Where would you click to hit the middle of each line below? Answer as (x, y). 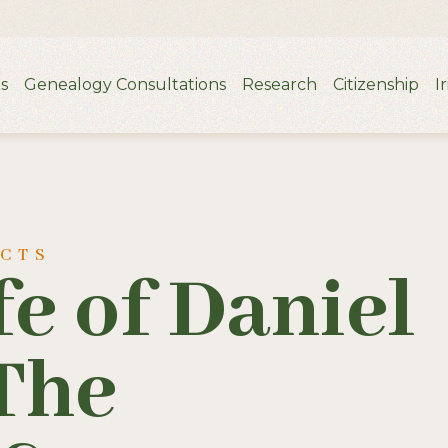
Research (279, 84)
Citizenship (376, 84)
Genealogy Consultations (125, 84)
